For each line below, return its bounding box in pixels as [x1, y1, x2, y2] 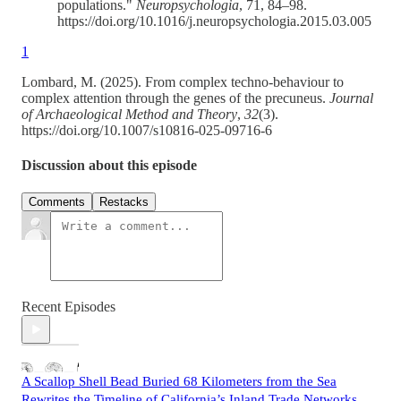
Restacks [99, 195, 149, 209]
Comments [29, 195, 85, 209]
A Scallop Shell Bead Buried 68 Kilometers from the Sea [21, 374, 337, 389]
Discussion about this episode [21, 157, 197, 173]
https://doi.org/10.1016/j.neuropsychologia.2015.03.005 [57, 13, 371, 29]
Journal [329, 90, 373, 106]
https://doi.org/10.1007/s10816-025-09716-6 [21, 122, 272, 138]
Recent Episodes [21, 299, 115, 315]
